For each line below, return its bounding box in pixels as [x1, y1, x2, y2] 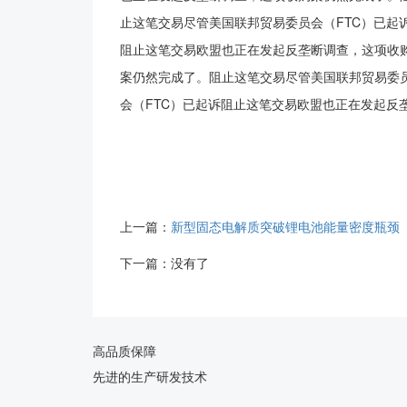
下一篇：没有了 [120, 253, 209, 272]
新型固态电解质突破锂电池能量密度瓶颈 [171, 217, 400, 235]
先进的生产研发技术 [93, 367, 207, 385]
